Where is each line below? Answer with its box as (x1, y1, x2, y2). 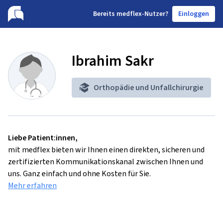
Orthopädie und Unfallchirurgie (94, 82, 203, 93)
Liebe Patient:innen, (8, 132, 78, 143)
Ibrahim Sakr (72, 51, 154, 71)
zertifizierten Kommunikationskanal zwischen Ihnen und (8, 156, 203, 167)
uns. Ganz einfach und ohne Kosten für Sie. (8, 168, 151, 179)
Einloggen (178, 9, 209, 18)
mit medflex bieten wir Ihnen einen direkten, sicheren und (8, 144, 205, 155)
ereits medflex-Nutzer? (97, 9, 168, 18)
